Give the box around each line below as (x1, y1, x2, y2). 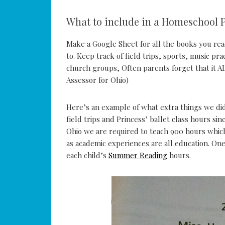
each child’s (66, 150, 108, 161)
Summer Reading (108, 150, 167, 161)
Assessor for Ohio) (66, 75, 129, 85)
